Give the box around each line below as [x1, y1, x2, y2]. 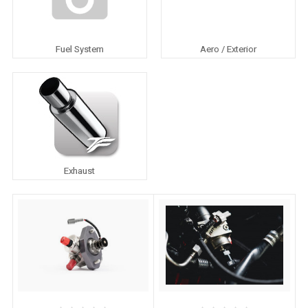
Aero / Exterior [200, 43, 257, 54]
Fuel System [55, 43, 104, 54]
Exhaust [64, 165, 96, 176]
